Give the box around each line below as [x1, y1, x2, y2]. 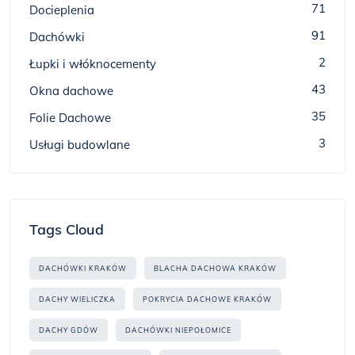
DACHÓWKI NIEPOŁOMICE [125, 326, 231, 334]
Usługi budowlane [29, 137, 130, 152]
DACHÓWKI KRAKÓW [39, 264, 127, 273]
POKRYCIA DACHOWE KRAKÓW [143, 295, 272, 303]
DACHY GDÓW [39, 326, 98, 334]
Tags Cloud [29, 220, 104, 239]
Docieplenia [29, 2, 94, 17]
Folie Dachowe [29, 110, 111, 125]
